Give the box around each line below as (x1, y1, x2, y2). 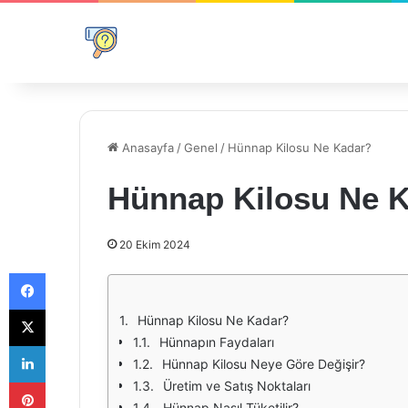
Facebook (45, 265, 100, 280)
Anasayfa (118, 140, 174, 155)
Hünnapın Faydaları (159, 334, 274, 350)
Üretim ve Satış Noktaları (163, 378, 311, 393)
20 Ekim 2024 (119, 238, 190, 251)
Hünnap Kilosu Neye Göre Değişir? (162, 356, 365, 372)
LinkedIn (45, 338, 92, 352)
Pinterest (45, 374, 97, 389)
